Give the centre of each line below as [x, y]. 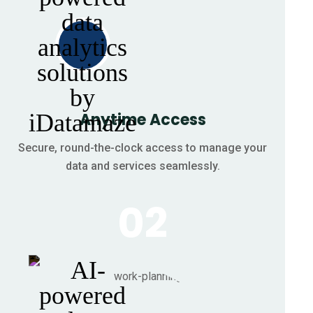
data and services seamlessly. [143, 166]
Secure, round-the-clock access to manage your [143, 147]
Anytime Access [143, 119]
